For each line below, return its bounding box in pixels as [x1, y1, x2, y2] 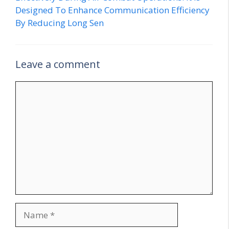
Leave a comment [15, 57, 100, 71]
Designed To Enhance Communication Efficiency [15, 4, 210, 16]
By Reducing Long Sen [15, 17, 104, 29]
